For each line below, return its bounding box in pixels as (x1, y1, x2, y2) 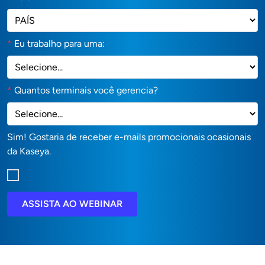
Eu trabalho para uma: (14, 37, 105, 49)
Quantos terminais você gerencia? (14, 84, 158, 96)
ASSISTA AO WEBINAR (22, 198, 122, 209)
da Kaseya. (7, 145, 51, 157)
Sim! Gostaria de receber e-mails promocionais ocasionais (7, 131, 251, 143)
